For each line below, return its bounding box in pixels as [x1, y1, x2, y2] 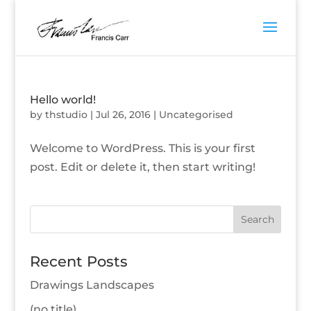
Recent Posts [29, 253, 128, 270]
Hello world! [29, 93, 96, 106]
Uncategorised [158, 108, 233, 121]
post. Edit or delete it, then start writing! [29, 160, 255, 174]
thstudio [44, 108, 87, 121]
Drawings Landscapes [29, 278, 154, 292]
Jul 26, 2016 [95, 108, 151, 121]
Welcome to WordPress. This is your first [29, 142, 255, 155]
